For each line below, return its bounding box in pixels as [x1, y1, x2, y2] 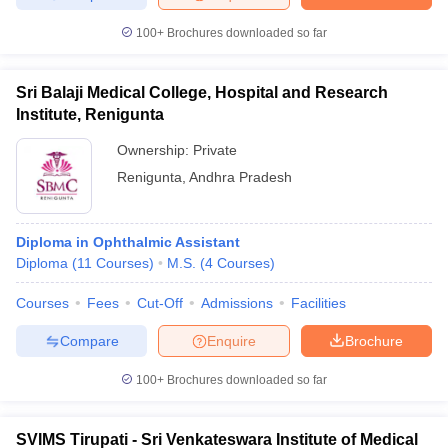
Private [193, 142, 237, 158]
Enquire [207, 332, 256, 349]
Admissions [201, 295, 273, 311]
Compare [59, 332, 119, 349]
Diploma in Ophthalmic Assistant [16, 234, 240, 250]
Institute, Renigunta [16, 106, 164, 123]
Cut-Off [137, 295, 183, 311]
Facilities [291, 295, 346, 311]
